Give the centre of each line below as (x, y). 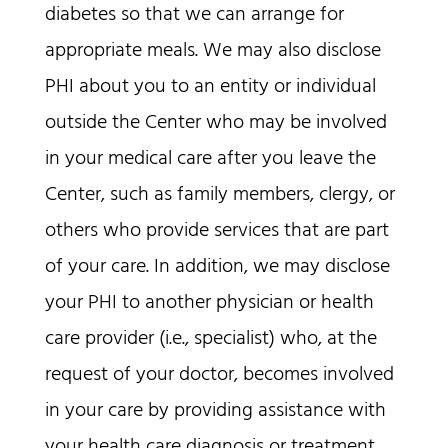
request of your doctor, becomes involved (219, 375)
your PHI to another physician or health (209, 303)
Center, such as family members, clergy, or (219, 195)
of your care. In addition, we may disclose (217, 267)
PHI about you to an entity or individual (210, 87)
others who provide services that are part (216, 231)
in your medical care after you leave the (210, 159)
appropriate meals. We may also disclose (212, 51)
